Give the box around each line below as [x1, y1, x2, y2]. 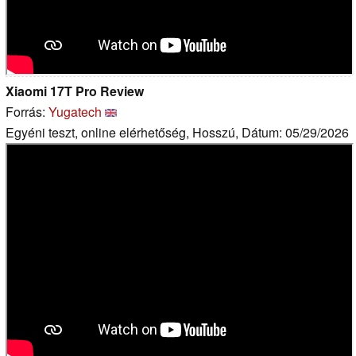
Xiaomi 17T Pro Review [6, 81, 144, 100]
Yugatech [48, 102, 102, 121]
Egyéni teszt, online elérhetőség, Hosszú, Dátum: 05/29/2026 [6, 122, 349, 141]
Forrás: [6, 102, 48, 121]
